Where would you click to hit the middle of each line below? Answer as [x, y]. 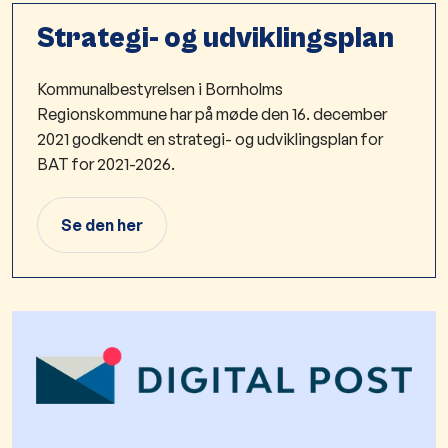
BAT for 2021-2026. [106, 163]
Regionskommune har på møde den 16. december [212, 113]
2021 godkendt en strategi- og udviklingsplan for [210, 138]
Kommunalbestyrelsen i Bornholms [160, 88]
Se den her [102, 224]
